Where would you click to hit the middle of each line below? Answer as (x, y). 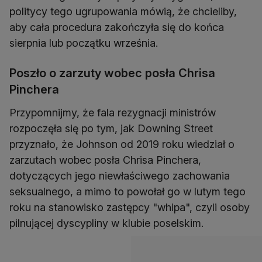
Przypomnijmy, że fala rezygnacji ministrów (113, 113)
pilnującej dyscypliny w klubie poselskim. (106, 223)
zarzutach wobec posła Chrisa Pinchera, (105, 160)
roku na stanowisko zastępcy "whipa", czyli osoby (130, 207)
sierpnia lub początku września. (84, 43)
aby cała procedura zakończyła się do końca (117, 27)
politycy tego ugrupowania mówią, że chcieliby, (123, 11)
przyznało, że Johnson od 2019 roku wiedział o (122, 144)
